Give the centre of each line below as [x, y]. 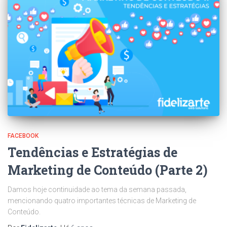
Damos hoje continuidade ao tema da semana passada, [97, 189]
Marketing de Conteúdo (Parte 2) [108, 170]
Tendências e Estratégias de [92, 152]
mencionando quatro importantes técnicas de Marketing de [102, 200]
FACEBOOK [23, 136]
